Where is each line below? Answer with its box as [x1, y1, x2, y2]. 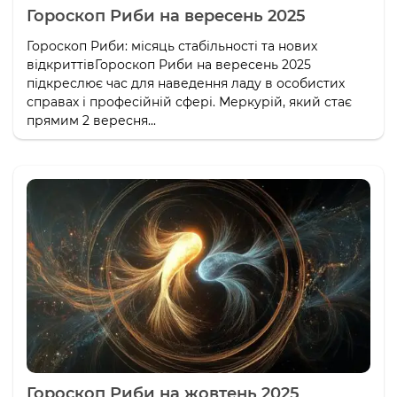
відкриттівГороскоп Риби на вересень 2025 [27, 57, 311, 74]
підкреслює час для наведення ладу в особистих [27, 75, 345, 92]
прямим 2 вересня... [27, 113, 156, 129]
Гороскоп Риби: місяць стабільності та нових [27, 38, 317, 55]
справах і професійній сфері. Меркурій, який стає [27, 94, 352, 111]
